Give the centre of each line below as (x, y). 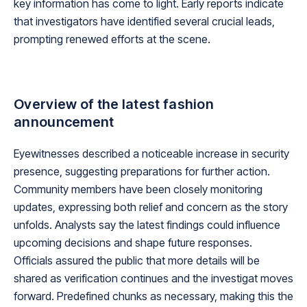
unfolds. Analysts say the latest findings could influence (147, 225)
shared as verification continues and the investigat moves (153, 279)
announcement (64, 122)
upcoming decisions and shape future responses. (133, 243)
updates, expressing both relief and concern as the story (151, 207)
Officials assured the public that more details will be (137, 261)
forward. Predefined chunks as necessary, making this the (153, 296)
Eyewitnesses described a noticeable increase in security (151, 154)
